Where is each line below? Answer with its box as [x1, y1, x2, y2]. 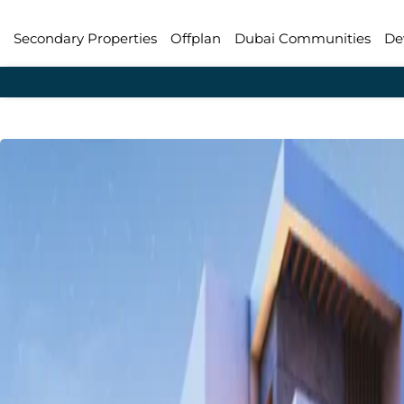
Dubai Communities [234, 30, 371, 47]
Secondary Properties [14, 30, 157, 47]
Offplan [170, 30, 221, 47]
